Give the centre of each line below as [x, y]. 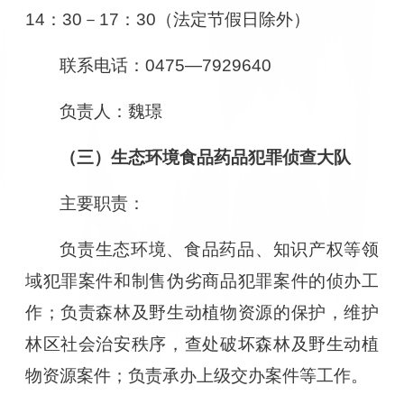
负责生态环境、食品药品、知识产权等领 [220, 249]
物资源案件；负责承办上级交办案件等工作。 [196, 375]
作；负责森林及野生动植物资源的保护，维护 [202, 312]
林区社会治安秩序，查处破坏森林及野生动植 [202, 344]
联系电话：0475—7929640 [166, 65]
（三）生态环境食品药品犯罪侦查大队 [206, 157]
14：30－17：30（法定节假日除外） [167, 19]
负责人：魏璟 [111, 111]
